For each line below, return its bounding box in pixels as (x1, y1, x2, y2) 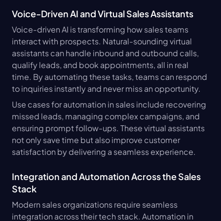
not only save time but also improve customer (12, 134, 180, 145)
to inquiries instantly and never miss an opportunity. (12, 83, 201, 94)
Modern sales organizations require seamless (12, 199, 178, 210)
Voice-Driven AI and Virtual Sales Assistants (12, 7, 193, 19)
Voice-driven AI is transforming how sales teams (12, 24, 188, 35)
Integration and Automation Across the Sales (12, 170, 201, 182)
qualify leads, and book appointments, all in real (12, 59, 188, 70)
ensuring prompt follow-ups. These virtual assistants (12, 122, 205, 133)
